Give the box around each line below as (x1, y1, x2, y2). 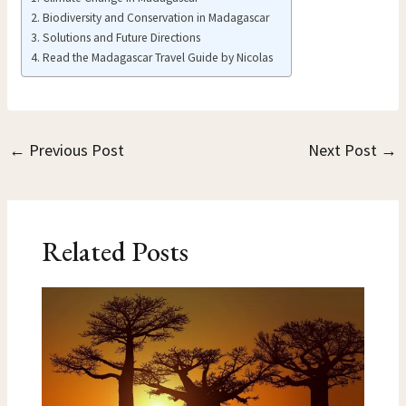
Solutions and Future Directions (42, 29, 200, 45)
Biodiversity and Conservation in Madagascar (42, 9, 269, 25)
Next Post (307, 139, 381, 160)
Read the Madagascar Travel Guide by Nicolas (42, 49, 273, 65)
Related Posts (41, 234, 188, 270)
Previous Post (25, 139, 125, 160)
